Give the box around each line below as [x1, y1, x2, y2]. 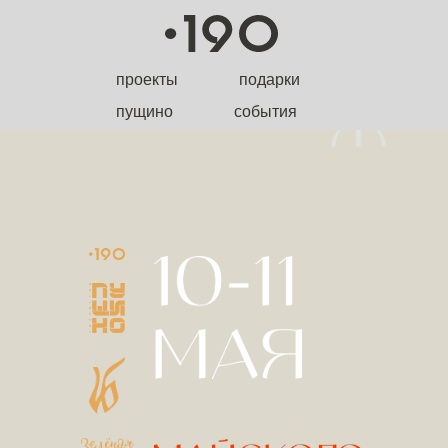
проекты [116, 71, 178, 88]
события [234, 103, 297, 120]
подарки [239, 71, 300, 88]
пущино [116, 103, 173, 120]
